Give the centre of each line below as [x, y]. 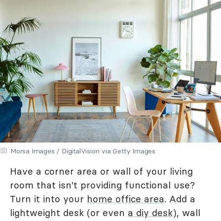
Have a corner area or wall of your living [101, 171]
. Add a [180, 199]
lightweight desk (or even [69, 212]
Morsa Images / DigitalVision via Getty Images [83, 151]
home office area [126, 199]
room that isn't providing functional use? [102, 185]
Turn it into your [48, 199]
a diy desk [150, 212]
